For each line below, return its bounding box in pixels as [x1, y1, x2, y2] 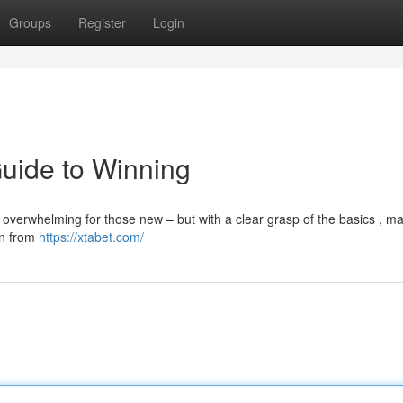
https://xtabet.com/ [39, 228, 144, 246]
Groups [9, 13, 51, 31]
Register [78, 13, 126, 31]
